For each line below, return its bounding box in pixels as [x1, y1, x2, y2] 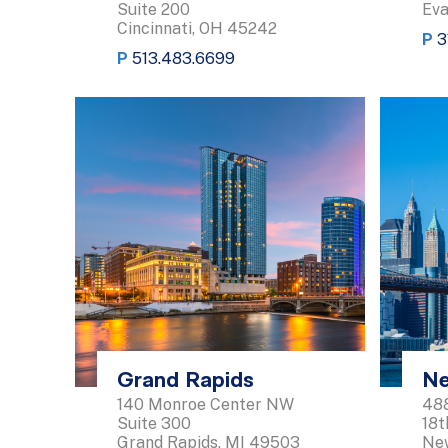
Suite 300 [117, 414, 191, 434]
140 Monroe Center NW [117, 395, 294, 415]
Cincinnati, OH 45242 [117, 18, 277, 38]
